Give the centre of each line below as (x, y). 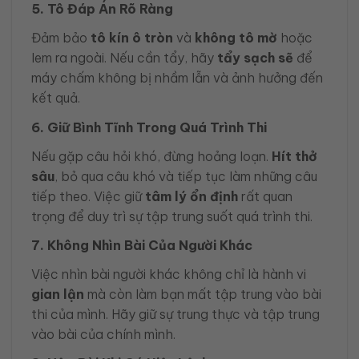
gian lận (58, 294)
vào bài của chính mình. (103, 335)
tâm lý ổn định (192, 196)
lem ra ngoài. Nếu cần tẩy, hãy (124, 58)
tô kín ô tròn (132, 38)
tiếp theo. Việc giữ (88, 196)
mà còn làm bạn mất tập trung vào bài (203, 294)
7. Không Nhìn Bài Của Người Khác (142, 245)
